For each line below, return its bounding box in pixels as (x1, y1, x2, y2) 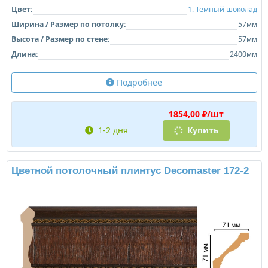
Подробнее (114, 77, 162, 89)
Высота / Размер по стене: (11, 34, 109, 45)
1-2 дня (102, 124, 128, 136)
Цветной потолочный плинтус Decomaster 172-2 (11, 165, 249, 177)
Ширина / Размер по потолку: (11, 19, 126, 30)
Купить (184, 124, 219, 136)
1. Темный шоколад (187, 4, 257, 15)
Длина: (11, 49, 38, 60)
